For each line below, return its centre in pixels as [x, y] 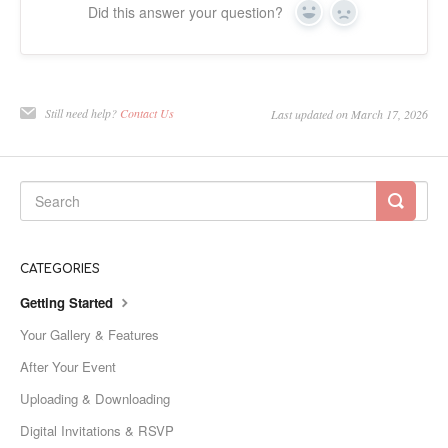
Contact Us [147, 113]
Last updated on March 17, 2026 [349, 114]
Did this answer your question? [185, 12]
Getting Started [68, 303]
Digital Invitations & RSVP [97, 431]
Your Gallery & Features [89, 335]
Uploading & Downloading [95, 399]
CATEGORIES [60, 269]
